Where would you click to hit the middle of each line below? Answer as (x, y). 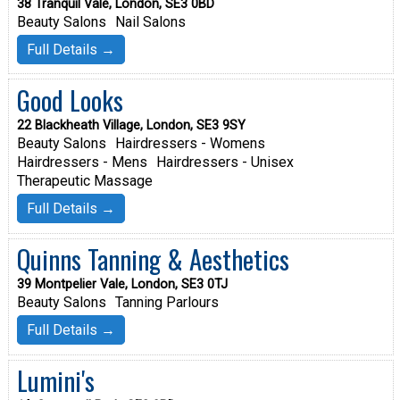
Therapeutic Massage (84, 180)
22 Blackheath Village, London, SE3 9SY (131, 125)
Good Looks (70, 100)
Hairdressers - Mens (82, 162)
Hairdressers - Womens (190, 143)
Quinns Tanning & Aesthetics (153, 259)
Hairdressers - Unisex (225, 162)
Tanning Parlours (167, 303)
